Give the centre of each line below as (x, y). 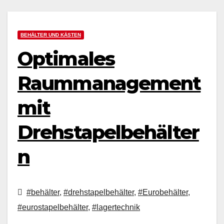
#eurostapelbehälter (53, 207)
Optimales (66, 59)
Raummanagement (109, 83)
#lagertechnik (116, 207)
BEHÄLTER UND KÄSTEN (51, 35)
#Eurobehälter (163, 192)
